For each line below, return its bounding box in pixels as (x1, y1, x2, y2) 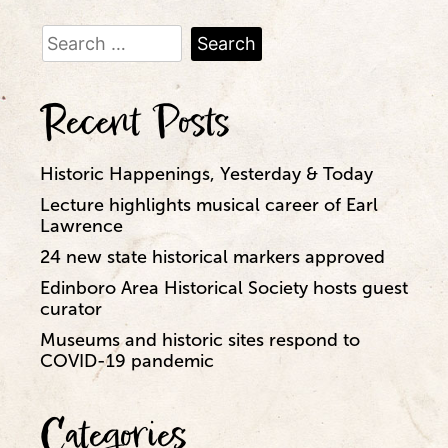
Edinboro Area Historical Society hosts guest (40, 277, 408, 298)
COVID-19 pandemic (40, 350, 214, 371)
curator (40, 298, 102, 319)
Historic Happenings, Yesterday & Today (40, 163, 373, 184)
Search (39, 21, 97, 42)
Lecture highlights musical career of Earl (40, 194, 378, 215)
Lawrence (40, 215, 123, 236)
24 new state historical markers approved (40, 246, 385, 267)
